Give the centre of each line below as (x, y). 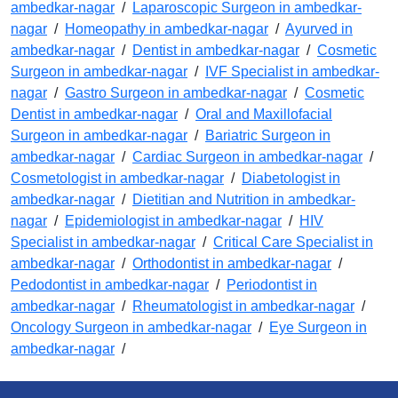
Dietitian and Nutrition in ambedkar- (244, 200)
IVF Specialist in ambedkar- (292, 72)
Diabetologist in (291, 179)
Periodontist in (272, 285)
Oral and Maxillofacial (264, 115)
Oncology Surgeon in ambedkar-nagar (131, 328)
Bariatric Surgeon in (268, 136)
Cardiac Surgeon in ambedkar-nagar (247, 157)
